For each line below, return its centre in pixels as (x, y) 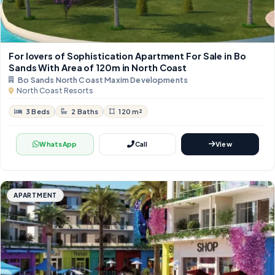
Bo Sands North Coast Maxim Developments (103, 80)
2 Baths (85, 112)
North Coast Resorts (55, 91)
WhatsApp (58, 144)
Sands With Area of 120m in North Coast (98, 68)
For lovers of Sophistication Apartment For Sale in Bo (127, 56)
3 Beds (38, 112)
